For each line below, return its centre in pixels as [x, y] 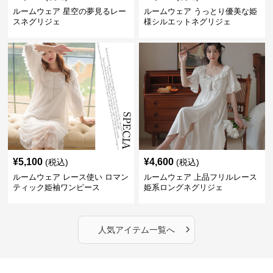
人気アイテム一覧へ [136, 230]
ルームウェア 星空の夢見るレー [70, 12]
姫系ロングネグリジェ [183, 188]
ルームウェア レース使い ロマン [71, 177]
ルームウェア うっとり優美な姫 [200, 12]
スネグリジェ [37, 22]
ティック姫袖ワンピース [57, 188]
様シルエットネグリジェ [187, 22]
